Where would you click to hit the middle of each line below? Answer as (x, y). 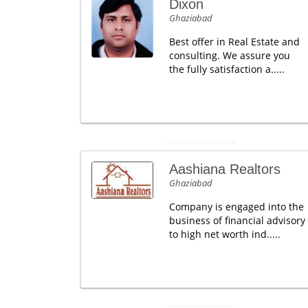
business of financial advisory (237, 220)
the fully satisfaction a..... (227, 69)
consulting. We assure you (229, 55)
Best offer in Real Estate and (234, 42)
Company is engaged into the (236, 207)
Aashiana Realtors (224, 169)
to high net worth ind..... (224, 234)
